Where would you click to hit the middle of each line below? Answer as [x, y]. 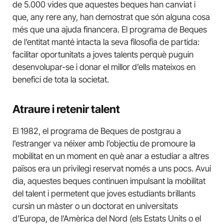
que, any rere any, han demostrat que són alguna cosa [111, 17]
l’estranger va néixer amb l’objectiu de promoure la [104, 144]
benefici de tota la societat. [61, 80]
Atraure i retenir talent [66, 109]
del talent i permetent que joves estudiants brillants [104, 194]
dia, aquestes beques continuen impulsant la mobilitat [109, 181]
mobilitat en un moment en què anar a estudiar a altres [111, 156]
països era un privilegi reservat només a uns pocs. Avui [112, 169]
